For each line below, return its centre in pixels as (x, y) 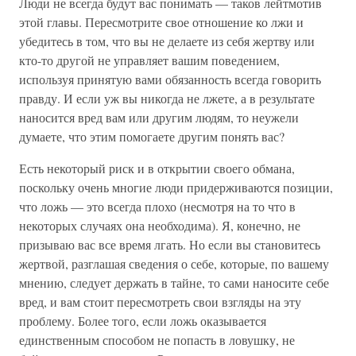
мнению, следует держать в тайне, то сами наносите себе (174, 282)
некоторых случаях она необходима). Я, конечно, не (160, 225)
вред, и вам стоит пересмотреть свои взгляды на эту (160, 302)
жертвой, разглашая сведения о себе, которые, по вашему (174, 263)
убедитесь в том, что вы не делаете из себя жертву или (167, 41)
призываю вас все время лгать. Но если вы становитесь (170, 244)
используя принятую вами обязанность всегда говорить (170, 79)
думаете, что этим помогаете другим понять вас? (152, 136)
